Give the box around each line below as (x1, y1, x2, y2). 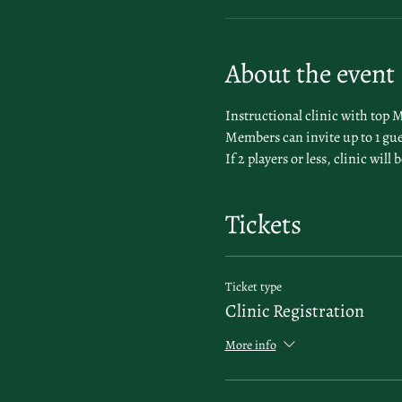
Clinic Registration (224, 299, 364, 323)
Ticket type (224, 278, 282, 295)
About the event (224, 56, 395, 92)
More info (224, 336, 276, 354)
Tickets (224, 206, 301, 242)
